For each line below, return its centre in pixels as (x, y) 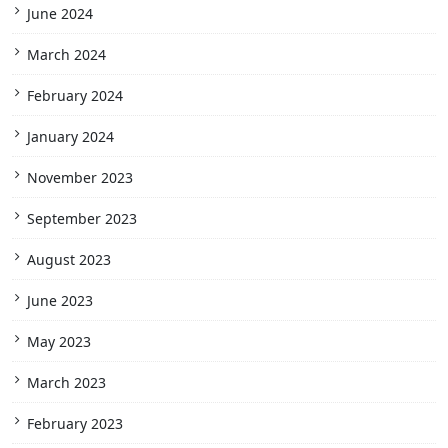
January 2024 (70, 137)
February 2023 (75, 424)
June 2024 (60, 14)
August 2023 (69, 260)
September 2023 (82, 219)
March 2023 (66, 383)
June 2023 (60, 301)
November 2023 (80, 178)
